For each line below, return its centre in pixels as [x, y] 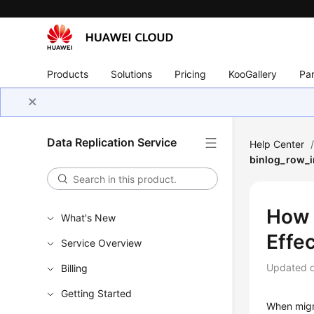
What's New [89, 218]
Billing [75, 268]
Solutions [132, 74]
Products [68, 74]
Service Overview [102, 243]
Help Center [277, 144]
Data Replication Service [112, 142]
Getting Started [97, 293]
